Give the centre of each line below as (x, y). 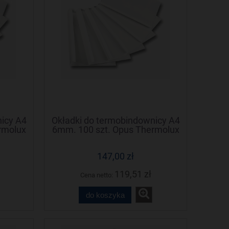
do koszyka (105, 195)
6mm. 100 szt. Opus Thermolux (116, 129)
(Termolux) (116, 139)
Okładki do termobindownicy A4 (116, 120)
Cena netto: (97, 175)
